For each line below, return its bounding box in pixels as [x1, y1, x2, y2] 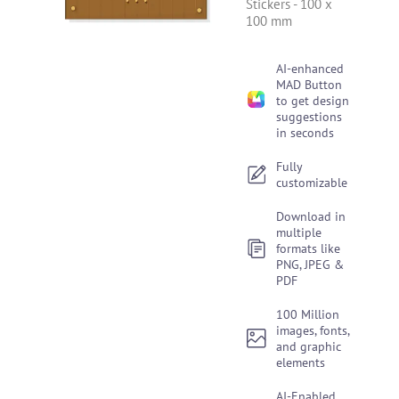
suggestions [276, 109, 343, 125]
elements [276, 354, 326, 370]
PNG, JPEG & [276, 256, 345, 273]
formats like [276, 240, 341, 256]
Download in [276, 208, 346, 224]
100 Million [276, 306, 340, 322]
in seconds [276, 125, 335, 141]
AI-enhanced [276, 61, 345, 77]
